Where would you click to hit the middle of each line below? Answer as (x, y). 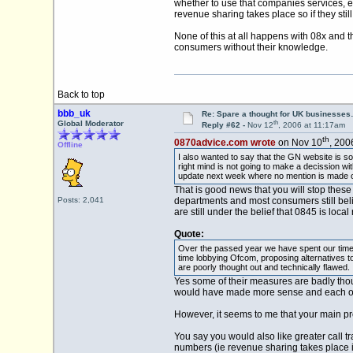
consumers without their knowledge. (251, 48)
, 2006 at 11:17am (311, 125)
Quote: (189, 234)
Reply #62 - (224, 125)
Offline (70, 145)
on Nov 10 (299, 143)
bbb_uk (74, 113)
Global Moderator (90, 123)
